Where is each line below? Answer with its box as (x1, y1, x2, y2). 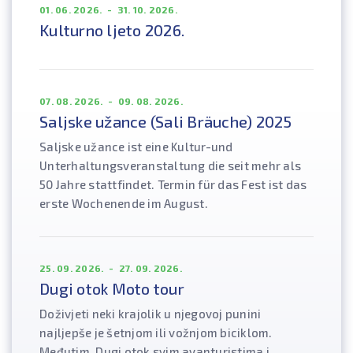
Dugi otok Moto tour (39, 279, 184, 299)
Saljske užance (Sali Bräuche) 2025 (39, 112, 292, 132)
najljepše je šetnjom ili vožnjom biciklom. (39, 325, 273, 340)
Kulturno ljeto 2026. (39, 20, 184, 40)
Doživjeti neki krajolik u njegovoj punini (39, 307, 262, 321)
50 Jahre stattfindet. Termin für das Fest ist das (39, 177, 307, 192)
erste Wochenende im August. (39, 196, 208, 211)
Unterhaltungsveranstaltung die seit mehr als (39, 158, 301, 173)
